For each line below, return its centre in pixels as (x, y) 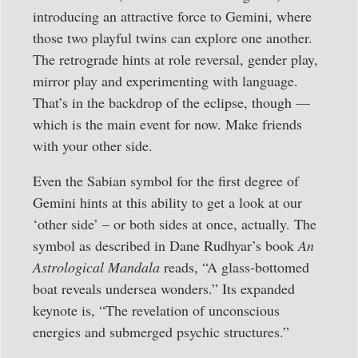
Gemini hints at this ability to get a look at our (167, 202)
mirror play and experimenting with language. (165, 81)
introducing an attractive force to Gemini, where (172, 16)
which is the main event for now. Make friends (167, 124)
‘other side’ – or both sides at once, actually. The (175, 223)
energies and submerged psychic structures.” (161, 331)
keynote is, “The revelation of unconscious (156, 310)
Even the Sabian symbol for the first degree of (166, 180)
